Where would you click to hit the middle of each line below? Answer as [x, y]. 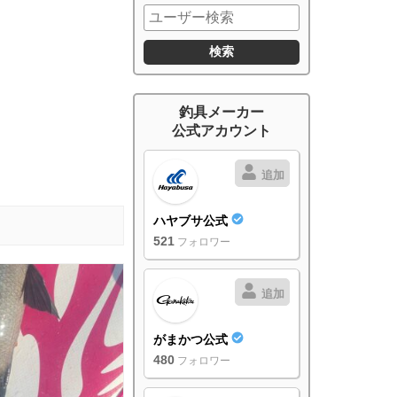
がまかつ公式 [192, 340]
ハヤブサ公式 [192, 221]
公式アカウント [222, 131]
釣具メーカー [222, 113]
